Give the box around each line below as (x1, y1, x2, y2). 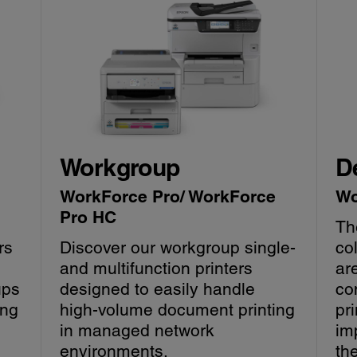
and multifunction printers (60, 258, 253, 279)
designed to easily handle (60, 279, 256, 300)
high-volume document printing (60, 300, 296, 320)
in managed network (60, 320, 215, 341)
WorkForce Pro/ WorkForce (60, 186, 277, 207)
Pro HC (60, 207, 117, 228)
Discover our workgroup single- (60, 237, 296, 258)
